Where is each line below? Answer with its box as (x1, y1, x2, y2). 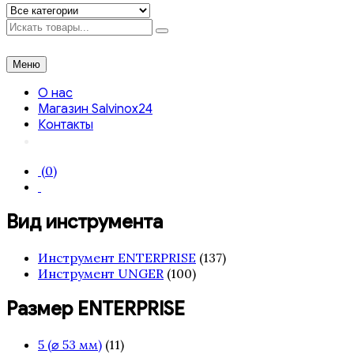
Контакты (38, 117, 93, 133)
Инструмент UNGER (38, 265, 164, 281)
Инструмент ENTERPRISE (38, 249, 196, 265)
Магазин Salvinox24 (38, 101, 153, 117)
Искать (6, 17, 51, 33)
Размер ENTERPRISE (6, 296, 185, 321)
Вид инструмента (6, 209, 163, 234)
